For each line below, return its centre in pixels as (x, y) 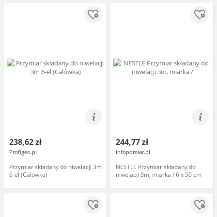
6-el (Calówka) (28, 175)
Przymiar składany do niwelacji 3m (55, 167)
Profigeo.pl (23, 152)
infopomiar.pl (133, 152)
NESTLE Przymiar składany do (156, 167)
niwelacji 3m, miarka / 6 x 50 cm (159, 175)
